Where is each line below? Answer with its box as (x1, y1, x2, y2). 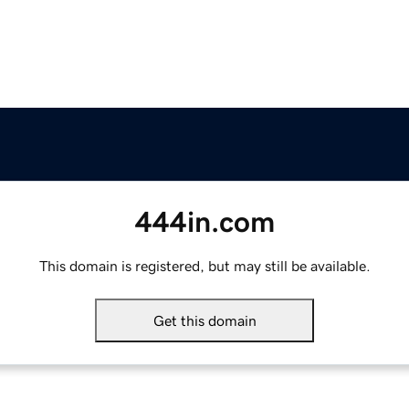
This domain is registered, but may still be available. (38, 258, 371, 274)
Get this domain (152, 313, 257, 329)
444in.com (134, 207, 275, 237)
